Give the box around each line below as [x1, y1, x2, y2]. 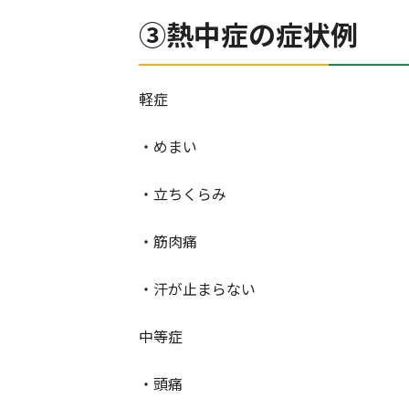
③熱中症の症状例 [139, 14, 358, 55]
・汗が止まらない [139, 278, 256, 300]
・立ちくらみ [139, 183, 226, 205]
